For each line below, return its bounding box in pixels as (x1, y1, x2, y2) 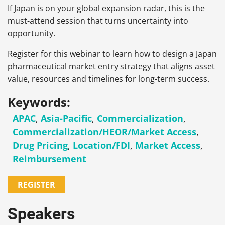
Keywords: (8, 94, 70, 111)
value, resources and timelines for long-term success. (8, 73, 209, 85)
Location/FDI (73, 139, 130, 152)
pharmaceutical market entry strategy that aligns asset (8, 61, 215, 72)
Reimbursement (13, 153, 86, 165)
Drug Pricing (13, 139, 68, 152)
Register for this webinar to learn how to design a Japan (8, 48, 217, 60)
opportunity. (8, 28, 55, 39)
